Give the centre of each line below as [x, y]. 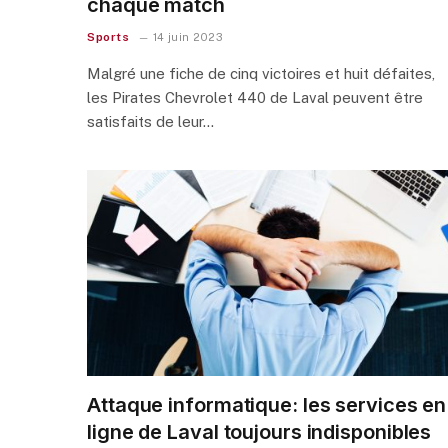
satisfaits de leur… [150, 121]
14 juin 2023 [187, 36]
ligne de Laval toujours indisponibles [259, 431]
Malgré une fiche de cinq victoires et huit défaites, [261, 73]
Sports [108, 36]
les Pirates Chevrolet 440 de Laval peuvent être [255, 97]
